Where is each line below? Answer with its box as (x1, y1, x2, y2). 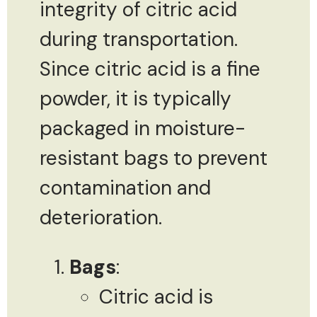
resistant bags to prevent (40, 144, 267, 171)
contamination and (40, 174, 211, 201)
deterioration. (40, 204, 162, 231)
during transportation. (40, 25, 238, 52)
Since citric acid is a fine (40, 55, 260, 82)
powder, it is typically (40, 85, 231, 112)
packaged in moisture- (40, 115, 246, 142)
